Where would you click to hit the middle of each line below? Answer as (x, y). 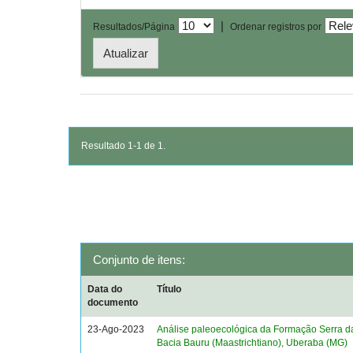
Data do (105, 289)
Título (169, 289)
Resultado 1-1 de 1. (123, 146)
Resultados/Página (134, 27)
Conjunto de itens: (139, 260)
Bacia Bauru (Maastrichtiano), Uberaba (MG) (253, 343)
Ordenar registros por (276, 27)
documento (113, 303)
